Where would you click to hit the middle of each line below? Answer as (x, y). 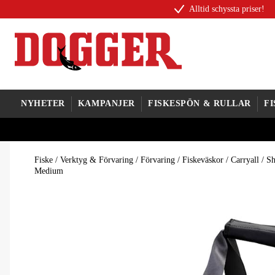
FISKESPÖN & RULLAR (199, 103)
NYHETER (43, 103)
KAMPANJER (106, 103)
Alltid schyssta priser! (227, 9)
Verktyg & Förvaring (97, 160)
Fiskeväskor (203, 160)
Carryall (245, 160)
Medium (49, 171)
